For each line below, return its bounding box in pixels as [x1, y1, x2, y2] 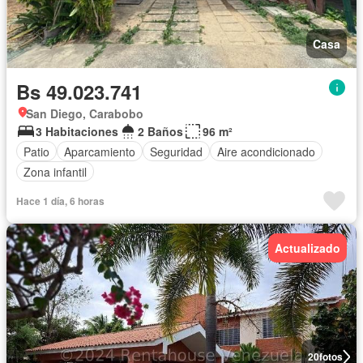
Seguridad [150, 143, 203, 160]
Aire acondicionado [217, 143, 315, 160]
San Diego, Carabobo [26, 105, 143, 122]
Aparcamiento [64, 143, 135, 160]
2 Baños [138, 123, 183, 139]
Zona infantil [23, 163, 87, 180]
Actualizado [275, 240, 340, 256]
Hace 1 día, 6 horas [16, 194, 105, 208]
